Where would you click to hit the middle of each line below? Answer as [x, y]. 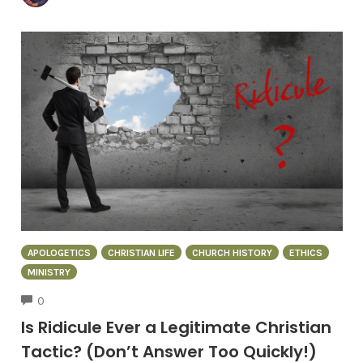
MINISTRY [49, 272]
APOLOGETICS [59, 252]
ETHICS [305, 252]
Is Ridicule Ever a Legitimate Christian [176, 328]
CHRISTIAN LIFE [141, 252]
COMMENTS [73, 299]
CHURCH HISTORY [232, 252]
